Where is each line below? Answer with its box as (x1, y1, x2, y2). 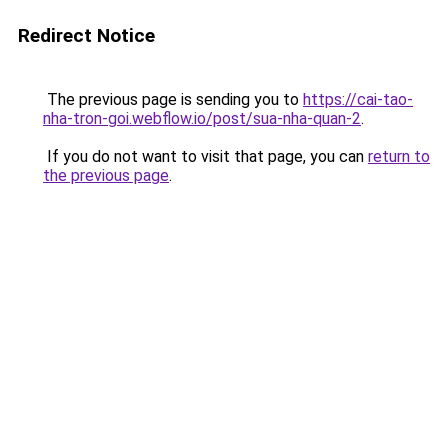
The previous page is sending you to (43, 90, 303, 109)
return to (368, 147, 430, 166)
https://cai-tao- (303, 90, 413, 109)
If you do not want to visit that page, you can (43, 147, 368, 166)
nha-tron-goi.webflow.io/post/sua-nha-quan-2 (43, 109, 361, 128)
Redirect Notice (18, 24, 155, 47)
